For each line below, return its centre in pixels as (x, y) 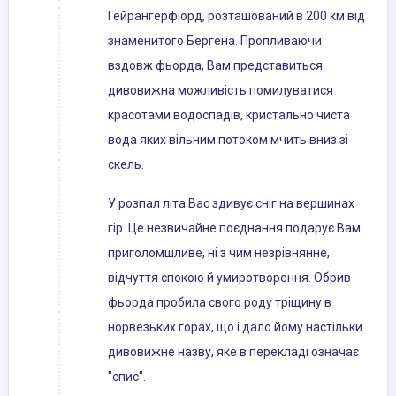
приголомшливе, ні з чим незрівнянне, (219, 253)
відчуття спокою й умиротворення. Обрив (229, 278)
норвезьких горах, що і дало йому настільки (235, 327)
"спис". (127, 377)
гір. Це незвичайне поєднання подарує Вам (234, 228)
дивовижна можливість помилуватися (221, 91)
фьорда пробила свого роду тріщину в (220, 303)
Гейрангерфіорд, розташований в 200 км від (236, 16)
